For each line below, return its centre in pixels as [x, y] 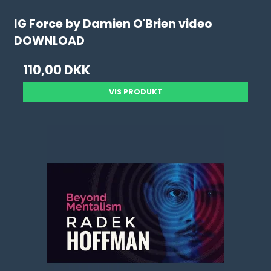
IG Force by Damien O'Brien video [113, 24]
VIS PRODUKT [135, 92]
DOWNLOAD [50, 41]
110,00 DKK [57, 70]
